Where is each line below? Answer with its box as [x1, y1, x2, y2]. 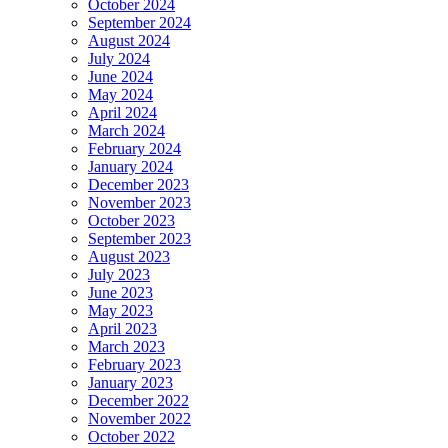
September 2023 [88, 230, 191, 248]
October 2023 [88, 212, 175, 230]
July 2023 [88, 266, 150, 284]
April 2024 [88, 104, 157, 122]
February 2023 [88, 356, 181, 374]
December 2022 [88, 392, 189, 410]
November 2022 [88, 410, 191, 428]
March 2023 [88, 338, 165, 356]
